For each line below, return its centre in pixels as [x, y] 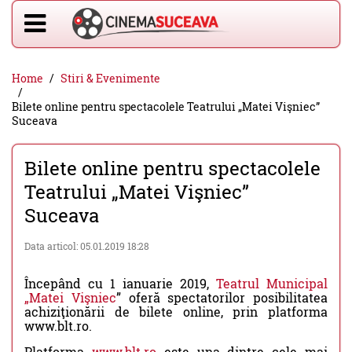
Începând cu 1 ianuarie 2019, [120, 283]
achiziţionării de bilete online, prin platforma [176, 312]
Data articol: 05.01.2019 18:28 [87, 246]
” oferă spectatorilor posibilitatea [222, 297]
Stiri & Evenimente [110, 78]
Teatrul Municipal [272, 283]
